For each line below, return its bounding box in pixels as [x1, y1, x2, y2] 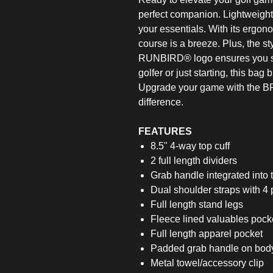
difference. [138, 97, 183, 108]
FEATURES [138, 126, 192, 137]
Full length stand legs [151, 199, 243, 210]
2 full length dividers [151, 155, 237, 166]
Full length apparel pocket [151, 229, 263, 239]
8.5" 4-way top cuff [151, 141, 230, 152]
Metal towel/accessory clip [151, 258, 264, 269]
